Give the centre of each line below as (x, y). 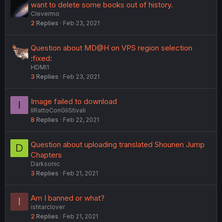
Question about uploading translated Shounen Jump (118, 144)
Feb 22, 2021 (81, 120)
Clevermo (45, 14)
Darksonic (45, 164)
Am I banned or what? (68, 198)
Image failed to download (74, 101)
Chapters (46, 155)
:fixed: (41, 58)
